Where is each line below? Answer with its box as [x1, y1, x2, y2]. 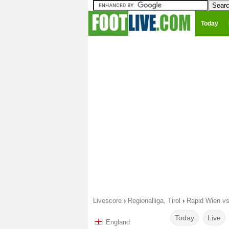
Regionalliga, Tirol [128, 197, 180, 204]
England [106, 218, 130, 226]
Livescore [93, 197, 122, 204]
